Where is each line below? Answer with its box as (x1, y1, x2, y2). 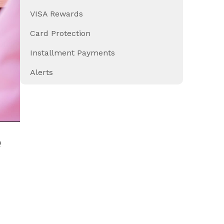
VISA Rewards (30, 9, 83, 19)
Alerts (30, 67, 53, 77)
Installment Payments (30, 48, 115, 58)
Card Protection (30, 28, 91, 38)
